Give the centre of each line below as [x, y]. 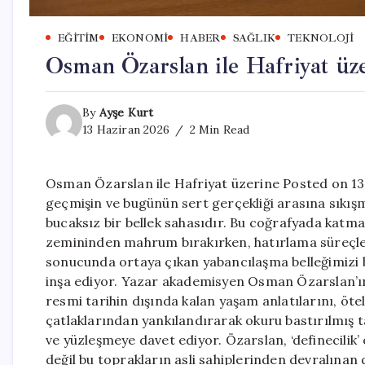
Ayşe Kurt [126, 112]
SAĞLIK [254, 38]
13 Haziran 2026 [126, 129]
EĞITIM [79, 38]
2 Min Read [218, 129]
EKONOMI [140, 38]
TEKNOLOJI [321, 38]
